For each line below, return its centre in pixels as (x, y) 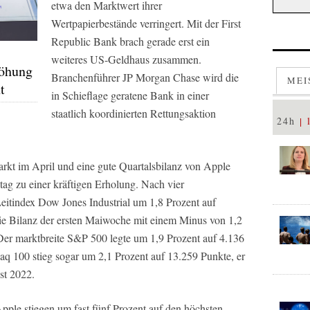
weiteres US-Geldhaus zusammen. (126, 59)
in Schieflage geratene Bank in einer (130, 95)
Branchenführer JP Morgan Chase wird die (145, 77)
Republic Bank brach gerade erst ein (130, 41)
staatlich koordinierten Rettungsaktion (134, 113)
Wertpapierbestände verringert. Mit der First (146, 23)
